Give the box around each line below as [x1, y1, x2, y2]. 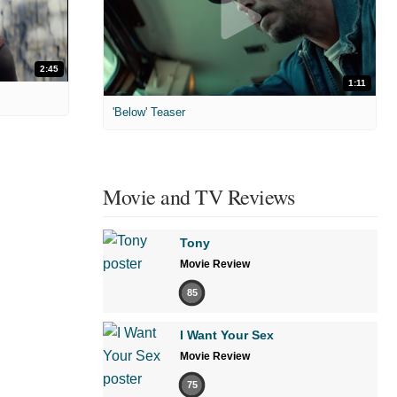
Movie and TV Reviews [103, 182, 294, 211]
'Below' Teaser [113, 105, 185, 119]
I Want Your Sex [180, 327, 274, 342]
